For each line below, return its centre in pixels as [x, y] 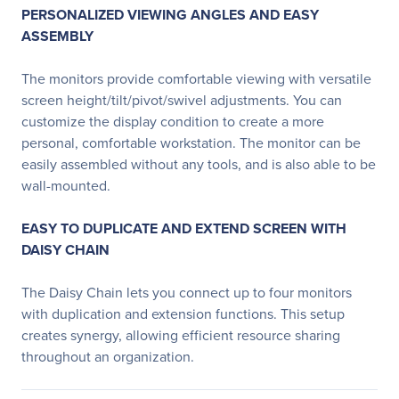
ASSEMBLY [57, 36]
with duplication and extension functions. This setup [183, 314]
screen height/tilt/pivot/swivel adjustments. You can [182, 100]
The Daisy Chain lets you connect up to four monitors [187, 293]
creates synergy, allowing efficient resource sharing [181, 335]
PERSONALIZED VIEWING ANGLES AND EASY [170, 15]
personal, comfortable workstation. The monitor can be [191, 143]
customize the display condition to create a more [173, 122]
